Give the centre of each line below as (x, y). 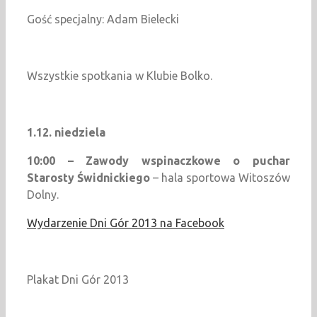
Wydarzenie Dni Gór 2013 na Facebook (126, 223)
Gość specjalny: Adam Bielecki (103, 19)
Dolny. (43, 195)
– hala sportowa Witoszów (220, 178)
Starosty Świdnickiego (88, 178)
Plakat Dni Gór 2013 (78, 280)
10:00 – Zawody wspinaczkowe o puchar (158, 161)
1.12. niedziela (66, 133)
